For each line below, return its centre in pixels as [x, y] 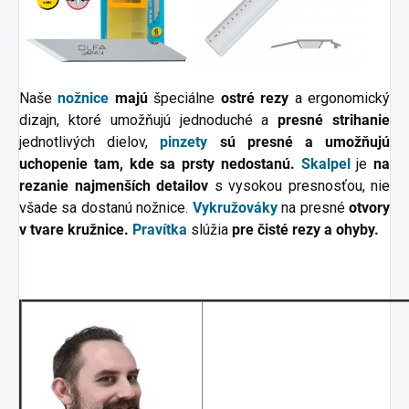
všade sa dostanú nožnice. [106, 207]
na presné [315, 207]
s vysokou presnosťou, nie [302, 185]
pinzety [190, 142]
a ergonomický [340, 98]
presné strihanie [330, 120]
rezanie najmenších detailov [117, 185]
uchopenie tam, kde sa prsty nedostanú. [160, 163]
